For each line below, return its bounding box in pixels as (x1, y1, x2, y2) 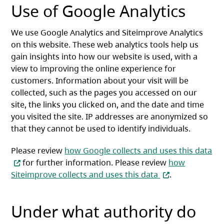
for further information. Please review (20, 157, 169, 168)
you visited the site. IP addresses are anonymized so (11, 111, 208, 122)
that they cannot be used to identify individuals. (11, 123, 191, 134)
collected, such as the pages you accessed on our (11, 87, 197, 98)
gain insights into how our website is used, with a (11, 51, 198, 62)
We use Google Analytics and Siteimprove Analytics (11, 27, 203, 38)
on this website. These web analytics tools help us (11, 39, 199, 50)
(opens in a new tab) (10, 156, 87, 168)
